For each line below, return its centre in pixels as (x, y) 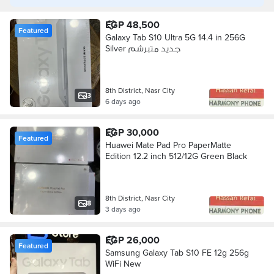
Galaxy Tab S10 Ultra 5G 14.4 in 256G (175, 37)
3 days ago (123, 209)
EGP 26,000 (132, 240)
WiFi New (123, 264)
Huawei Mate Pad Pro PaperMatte (168, 145)
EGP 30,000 (132, 132)
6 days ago (123, 101)
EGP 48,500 (132, 25)
